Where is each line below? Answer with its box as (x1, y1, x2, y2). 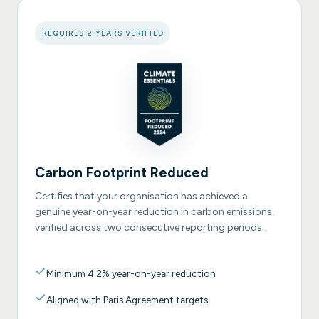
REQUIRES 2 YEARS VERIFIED (41, 28, 164, 38)
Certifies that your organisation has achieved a (35, 190, 248, 203)
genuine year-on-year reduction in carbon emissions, (35, 206, 274, 219)
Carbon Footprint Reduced (35, 164, 209, 182)
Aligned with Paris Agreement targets (46, 294, 208, 306)
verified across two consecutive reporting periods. (35, 221, 264, 234)
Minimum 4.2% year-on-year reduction (46, 268, 216, 280)
